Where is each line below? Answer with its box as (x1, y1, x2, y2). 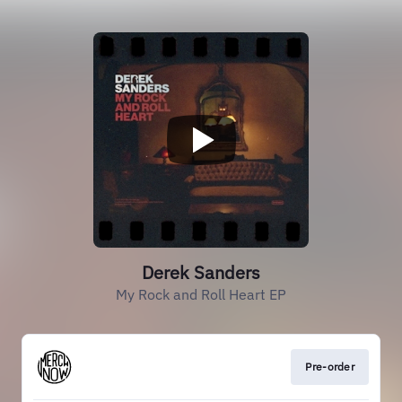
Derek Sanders (142, 260, 260, 284)
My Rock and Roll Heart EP (116, 285, 286, 303)
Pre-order (305, 360, 354, 373)
